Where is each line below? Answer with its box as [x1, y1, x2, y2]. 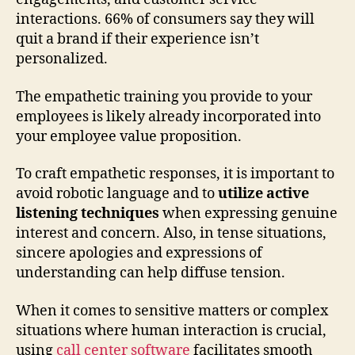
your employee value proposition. [16, 127, 242, 146]
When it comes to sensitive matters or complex [16, 301, 328, 320]
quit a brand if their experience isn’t [16, 30, 259, 49]
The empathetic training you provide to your [16, 87, 312, 106]
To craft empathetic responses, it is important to [16, 165, 334, 184]
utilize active [215, 185, 309, 204]
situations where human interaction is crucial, [16, 321, 326, 340]
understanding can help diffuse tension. [16, 264, 285, 283]
